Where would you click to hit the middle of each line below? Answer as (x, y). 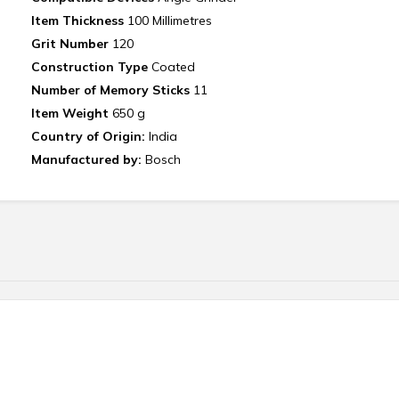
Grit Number (69, 44)
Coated (173, 67)
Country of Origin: (90, 136)
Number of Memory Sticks (112, 90)
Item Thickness (77, 20)
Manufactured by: (88, 159)
